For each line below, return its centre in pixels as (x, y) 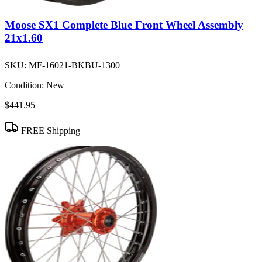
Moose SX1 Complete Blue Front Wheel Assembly (124, 25)
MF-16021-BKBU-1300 (74, 65)
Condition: (24, 85)
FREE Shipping (49, 131)
